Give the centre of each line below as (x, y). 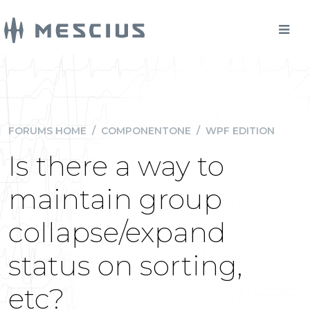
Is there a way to (116, 166)
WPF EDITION (240, 131)
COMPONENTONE (146, 131)
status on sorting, (125, 265)
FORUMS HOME (47, 131)
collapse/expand (117, 232)
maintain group (115, 199)
